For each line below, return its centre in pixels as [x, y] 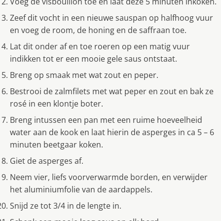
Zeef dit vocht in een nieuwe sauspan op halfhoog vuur [111, 18]
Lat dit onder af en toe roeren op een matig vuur [100, 46]
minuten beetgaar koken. [56, 144]
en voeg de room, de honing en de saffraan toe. [98, 30]
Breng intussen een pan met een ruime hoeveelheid [106, 120]
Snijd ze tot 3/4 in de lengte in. [66, 205]
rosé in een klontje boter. [56, 103]
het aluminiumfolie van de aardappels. [81, 189]
